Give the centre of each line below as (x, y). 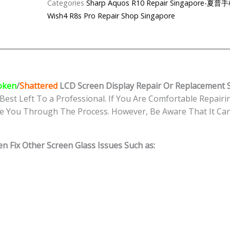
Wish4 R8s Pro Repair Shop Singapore (111, 16)
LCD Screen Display (97, 85)
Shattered (39, 85)
